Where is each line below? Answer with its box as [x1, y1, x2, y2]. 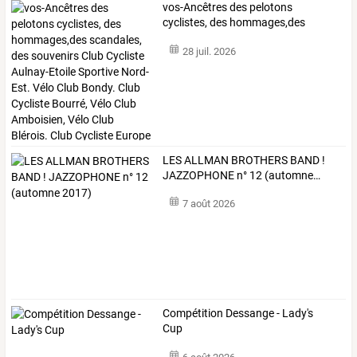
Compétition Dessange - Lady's [163, 307, 314, 320]
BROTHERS [229, 153, 288, 167]
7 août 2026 [182, 198, 235, 210]
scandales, [163, 30, 216, 44]
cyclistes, [163, 15, 208, 29]
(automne [262, 168, 314, 182]
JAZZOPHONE [163, 168, 235, 182]
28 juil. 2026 [182, 45, 236, 58]
